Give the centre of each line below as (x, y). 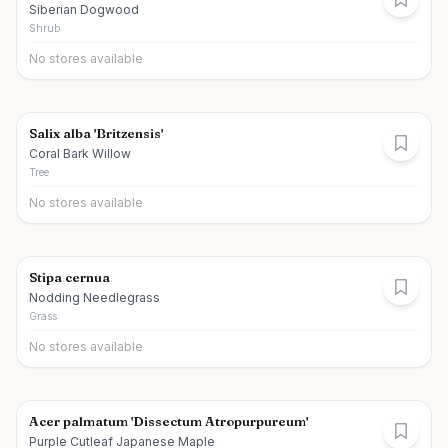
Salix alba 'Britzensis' (96, 133)
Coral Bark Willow (80, 153)
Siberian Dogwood (84, 9)
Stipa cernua (69, 277)
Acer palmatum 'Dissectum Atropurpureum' (168, 421)
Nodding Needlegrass (94, 297)
